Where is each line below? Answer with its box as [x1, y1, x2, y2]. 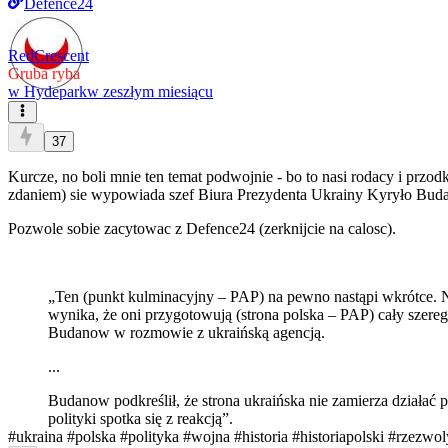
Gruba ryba [8, 64, 80, 82]
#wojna [183, 428, 230, 446]
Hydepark [24, 82, 87, 100]
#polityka [120, 428, 179, 446]
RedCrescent [8, 46, 89, 64]
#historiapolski [292, 428, 384, 446]
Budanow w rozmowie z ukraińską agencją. [48, 324, 325, 342]
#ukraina [8, 428, 63, 446]
